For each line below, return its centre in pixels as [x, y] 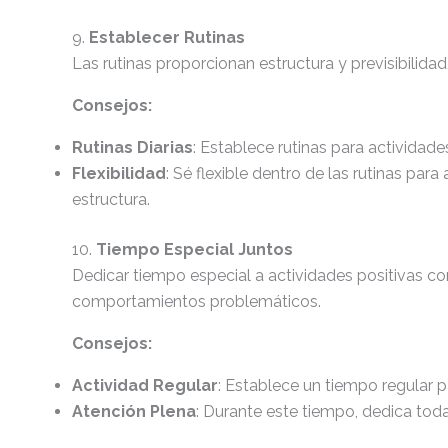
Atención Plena [134, 411]
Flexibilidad [119, 173]
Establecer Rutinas [167, 37]
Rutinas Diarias [132, 147]
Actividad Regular [145, 385]
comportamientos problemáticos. [196, 301]
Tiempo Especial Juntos [194, 249]
